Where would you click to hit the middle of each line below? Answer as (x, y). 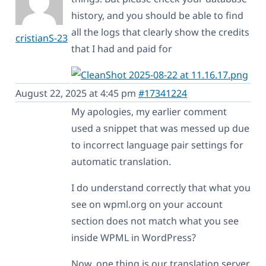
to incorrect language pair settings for (157, 145)
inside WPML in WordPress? (134, 237)
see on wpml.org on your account (147, 204)
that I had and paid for (122, 48)
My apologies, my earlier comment (149, 111)
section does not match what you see (155, 221)
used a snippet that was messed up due (160, 128)
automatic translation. (121, 161)
